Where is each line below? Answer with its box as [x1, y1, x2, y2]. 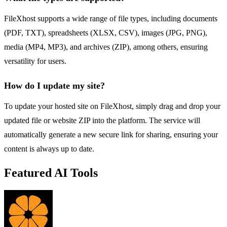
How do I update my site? [4, 81, 105, 91]
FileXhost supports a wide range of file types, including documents [4, 14, 217, 23]
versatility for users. [4, 57, 66, 66]
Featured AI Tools [4, 166, 98, 179]
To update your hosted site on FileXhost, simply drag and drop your [4, 102, 220, 111]
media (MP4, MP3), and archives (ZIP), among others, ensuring [4, 43, 208, 52]
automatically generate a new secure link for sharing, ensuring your [4, 130, 218, 139]
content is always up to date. [4, 144, 94, 154]
